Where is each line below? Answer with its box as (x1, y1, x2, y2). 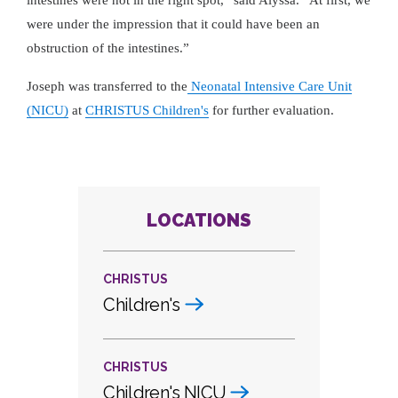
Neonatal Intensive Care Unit (187, 79, 352, 93)
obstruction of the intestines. (27, 41, 183, 55)
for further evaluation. (209, 103, 334, 117)
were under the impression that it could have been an (27, 17, 320, 31)
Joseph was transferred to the (27, 79, 187, 93)
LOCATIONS (147, 210, 251, 231)
